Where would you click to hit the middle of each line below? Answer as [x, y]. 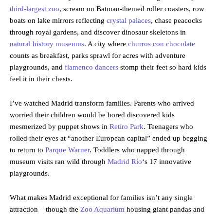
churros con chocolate [162, 44]
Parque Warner [67, 150]
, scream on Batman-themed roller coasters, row [132, 9]
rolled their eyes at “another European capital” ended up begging [109, 138]
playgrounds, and [37, 67]
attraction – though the [45, 209]
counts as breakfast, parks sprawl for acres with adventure [98, 56]
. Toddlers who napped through [137, 150]
